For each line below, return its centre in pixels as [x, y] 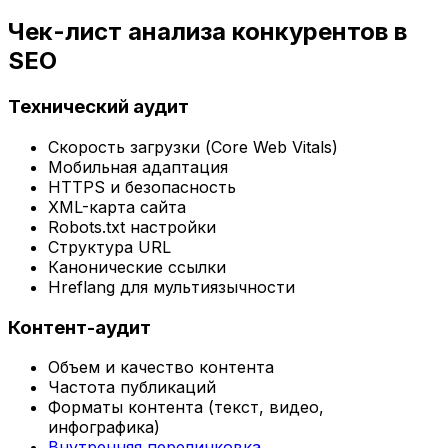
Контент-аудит [79, 327]
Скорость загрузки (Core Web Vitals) [193, 146]
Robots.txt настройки [132, 226]
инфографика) [104, 427]
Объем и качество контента [161, 367]
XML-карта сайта [117, 206]
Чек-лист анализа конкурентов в [207, 32]
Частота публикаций [132, 387]
